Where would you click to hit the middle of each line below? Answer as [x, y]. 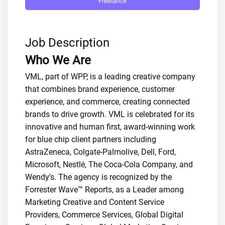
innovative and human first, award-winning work [110, 127]
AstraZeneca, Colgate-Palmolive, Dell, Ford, [100, 152]
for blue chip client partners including [91, 139]
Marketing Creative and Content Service [95, 202]
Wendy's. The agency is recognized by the [98, 177]
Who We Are [58, 60]
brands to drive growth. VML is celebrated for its [110, 114]
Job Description [67, 43]
